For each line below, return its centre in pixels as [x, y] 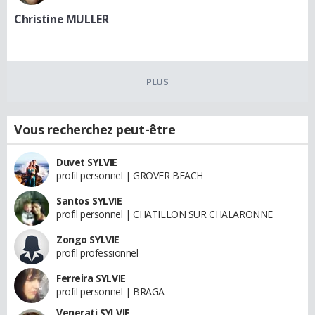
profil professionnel [97, 253]
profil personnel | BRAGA [110, 291]
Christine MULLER [62, 19]
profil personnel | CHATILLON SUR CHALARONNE [165, 214]
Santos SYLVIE [89, 201]
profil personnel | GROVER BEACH [130, 175]
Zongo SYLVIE [88, 239]
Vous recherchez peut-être [95, 129]
